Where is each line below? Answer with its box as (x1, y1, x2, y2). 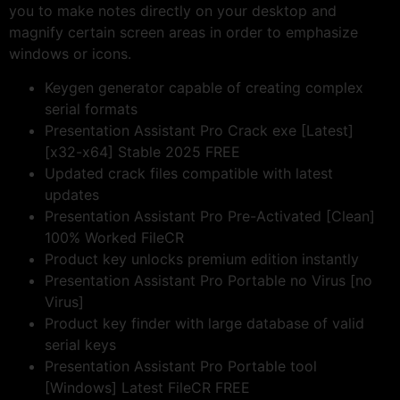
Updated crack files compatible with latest (45, 164, 333, 183)
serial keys (45, 336, 116, 354)
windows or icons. (9, 45, 131, 62)
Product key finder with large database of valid (45, 314, 364, 333)
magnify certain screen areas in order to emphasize (9, 23, 358, 41)
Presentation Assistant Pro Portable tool (45, 357, 317, 376)
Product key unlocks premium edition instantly (45, 250, 359, 269)
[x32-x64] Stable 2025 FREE (45, 143, 240, 162)
